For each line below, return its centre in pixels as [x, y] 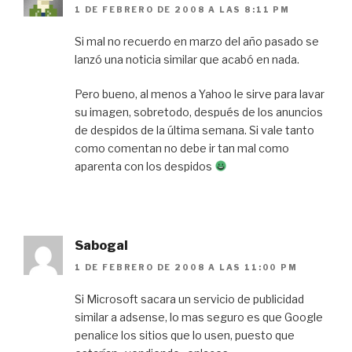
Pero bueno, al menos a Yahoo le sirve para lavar [200, 93]
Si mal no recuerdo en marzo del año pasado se [197, 41]
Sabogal [101, 245]
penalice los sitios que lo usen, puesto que [185, 335]
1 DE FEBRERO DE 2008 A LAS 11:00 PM [186, 268]
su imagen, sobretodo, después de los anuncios [199, 112]
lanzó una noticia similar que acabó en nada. [187, 59]
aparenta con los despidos [145, 166]
